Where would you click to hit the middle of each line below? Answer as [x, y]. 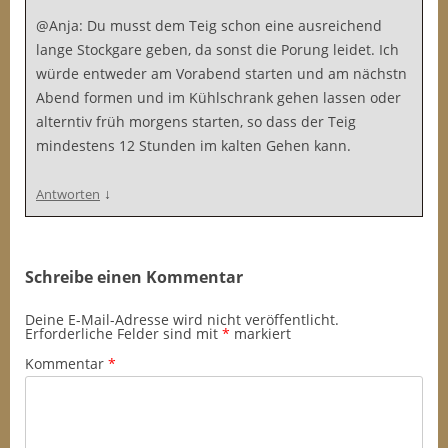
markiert [260, 333]
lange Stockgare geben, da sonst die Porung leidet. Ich [217, 49]
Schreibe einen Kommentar [134, 277]
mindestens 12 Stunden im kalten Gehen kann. [193, 145]
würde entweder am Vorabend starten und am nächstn [221, 73]
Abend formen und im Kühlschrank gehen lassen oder [218, 97]
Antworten [68, 194]
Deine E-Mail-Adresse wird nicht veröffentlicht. [182, 319]
